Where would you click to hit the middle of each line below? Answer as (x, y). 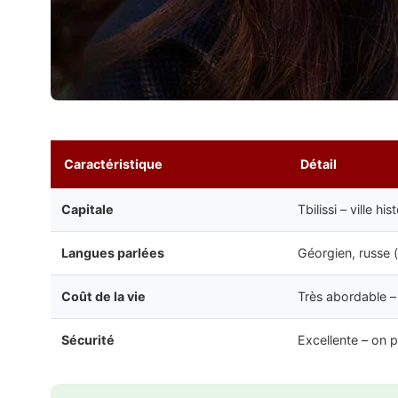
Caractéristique (113, 163)
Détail (318, 163)
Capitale (88, 209)
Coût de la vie (103, 296)
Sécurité (88, 339)
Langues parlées (113, 252)
